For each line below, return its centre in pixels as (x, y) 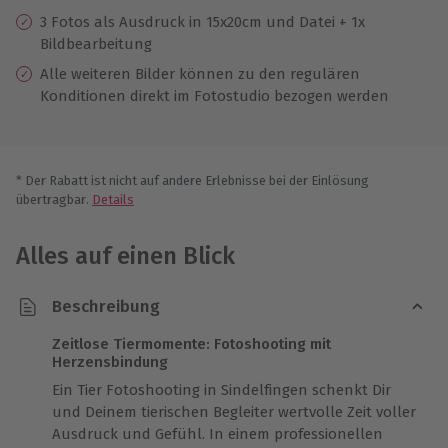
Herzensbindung (110, 361)
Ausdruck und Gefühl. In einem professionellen (217, 433)
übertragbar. (52, 199)
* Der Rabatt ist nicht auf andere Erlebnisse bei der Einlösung (192, 180)
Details (113, 199)
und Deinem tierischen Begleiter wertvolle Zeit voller (234, 411)
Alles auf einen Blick (125, 255)
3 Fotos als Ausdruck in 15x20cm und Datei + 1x (202, 21)
